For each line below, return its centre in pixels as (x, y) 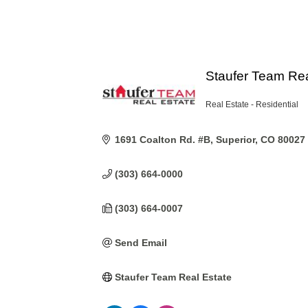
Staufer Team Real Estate (173, 277)
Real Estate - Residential (252, 104)
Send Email (141, 243)
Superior (235, 140)
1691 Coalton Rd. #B (162, 140)
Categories (231, 111)
